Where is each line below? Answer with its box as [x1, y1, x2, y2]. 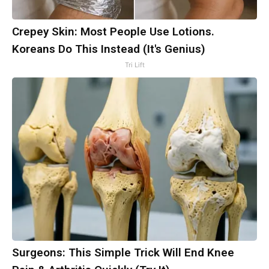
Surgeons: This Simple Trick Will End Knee [12, 246, 234, 260]
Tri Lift [124, 61, 145, 70]
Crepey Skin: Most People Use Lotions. [12, 25, 214, 39]
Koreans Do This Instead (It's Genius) [12, 42, 205, 56]
